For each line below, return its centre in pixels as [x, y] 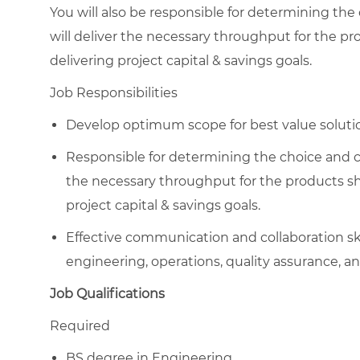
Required [80, 325]
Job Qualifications [107, 293]
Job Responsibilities [114, 92]
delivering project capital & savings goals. [181, 60]
